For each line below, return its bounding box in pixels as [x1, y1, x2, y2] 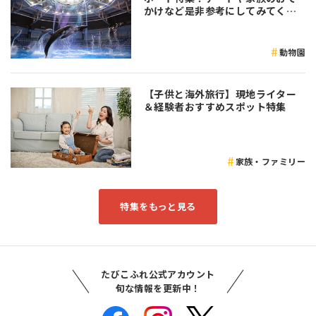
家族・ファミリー [235, 155, 305, 168]
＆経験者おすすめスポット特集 [144, 99, 286, 114]
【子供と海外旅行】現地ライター [144, 87, 297, 102]
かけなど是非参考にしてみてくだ [144, 3, 297, 18]
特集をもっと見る [120, 200, 196, 214]
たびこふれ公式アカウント [101, 267, 215, 281]
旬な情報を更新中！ [115, 281, 201, 296]
